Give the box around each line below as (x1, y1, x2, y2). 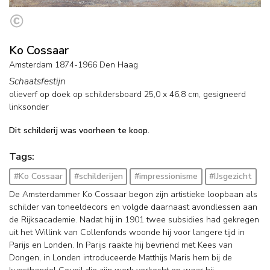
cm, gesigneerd (186, 88, 246, 100)
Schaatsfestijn (9, 74, 66, 87)
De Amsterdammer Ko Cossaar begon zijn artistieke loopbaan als (9, 189, 257, 201)
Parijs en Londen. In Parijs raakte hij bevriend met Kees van (9, 239, 233, 251)
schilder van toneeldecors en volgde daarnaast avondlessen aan (9, 201, 257, 213)
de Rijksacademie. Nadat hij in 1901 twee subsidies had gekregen (9, 214, 259, 226)
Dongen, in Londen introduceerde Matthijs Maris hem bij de (9, 252, 232, 264)
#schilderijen (74, 171, 123, 183)
